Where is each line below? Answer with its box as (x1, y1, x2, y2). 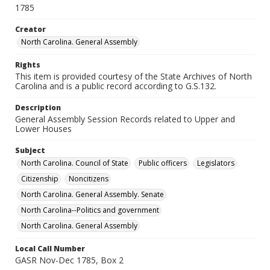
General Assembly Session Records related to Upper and (15, 113, 235, 125)
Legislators (197, 158, 234, 168)
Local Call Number (15, 243, 85, 254)
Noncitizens (69, 174, 108, 184)
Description (15, 102, 61, 113)
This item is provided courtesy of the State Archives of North (15, 71, 252, 82)
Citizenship (21, 174, 58, 184)
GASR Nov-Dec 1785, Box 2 (15, 254, 124, 266)
